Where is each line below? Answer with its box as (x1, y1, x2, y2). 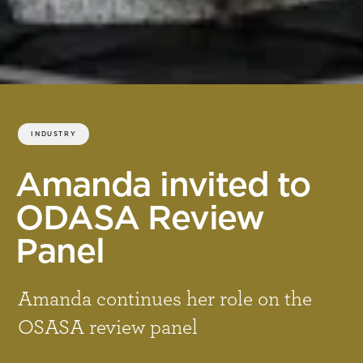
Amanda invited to (15, 164, 310, 205)
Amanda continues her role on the (18, 285, 313, 311)
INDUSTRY (31, 130, 77, 139)
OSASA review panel (18, 314, 199, 340)
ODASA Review (15, 197, 264, 238)
